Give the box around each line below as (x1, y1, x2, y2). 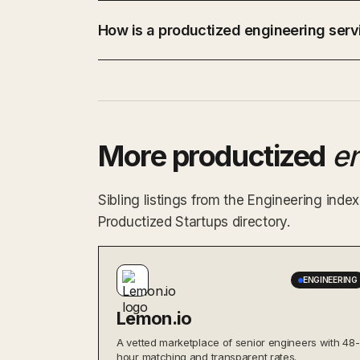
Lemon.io (117, 307, 192, 329)
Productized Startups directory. (98, 213, 290, 230)
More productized (98, 137, 332, 174)
